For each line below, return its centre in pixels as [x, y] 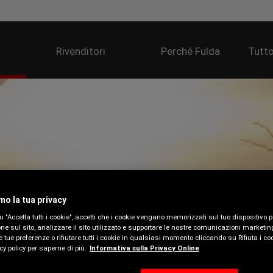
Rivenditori [81, 51]
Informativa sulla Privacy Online [144, 248]
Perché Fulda [190, 51]
